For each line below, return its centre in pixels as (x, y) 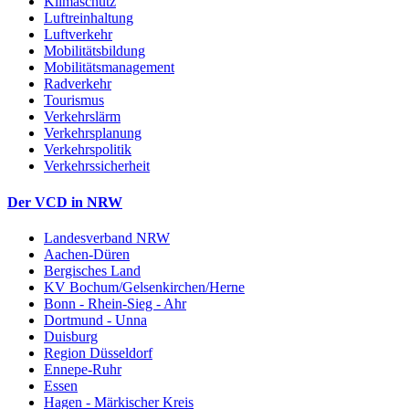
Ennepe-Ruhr (83, 369)
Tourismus (74, 100)
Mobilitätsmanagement (109, 68)
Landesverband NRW (107, 237)
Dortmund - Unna (95, 320)
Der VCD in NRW (65, 202)
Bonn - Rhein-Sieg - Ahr (115, 303)
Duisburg (71, 336)
